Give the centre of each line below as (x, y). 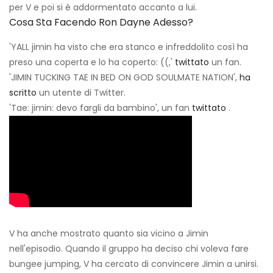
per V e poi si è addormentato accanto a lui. (103, 8)
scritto (23, 93)
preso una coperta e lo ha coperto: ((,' (92, 62)
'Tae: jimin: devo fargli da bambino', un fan (101, 108)
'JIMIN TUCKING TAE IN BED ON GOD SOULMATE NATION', (124, 78)
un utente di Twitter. (81, 93)
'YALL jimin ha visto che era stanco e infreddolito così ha (129, 47)
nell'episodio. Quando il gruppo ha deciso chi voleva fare (129, 249)
